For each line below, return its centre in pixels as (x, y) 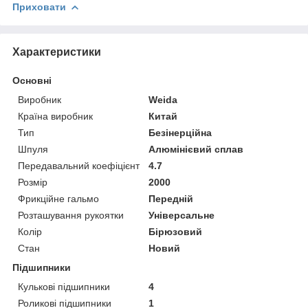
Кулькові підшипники (64, 286)
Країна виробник (55, 116)
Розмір (33, 182)
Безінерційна (180, 132)
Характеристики (57, 52)
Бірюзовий (176, 231)
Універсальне (182, 215)
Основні (32, 80)
